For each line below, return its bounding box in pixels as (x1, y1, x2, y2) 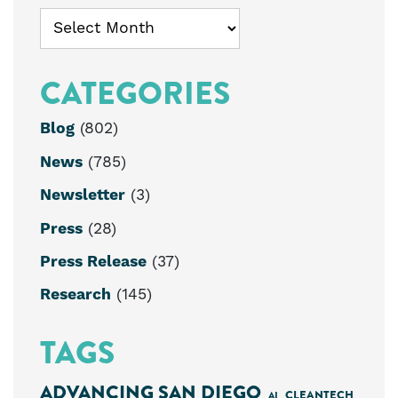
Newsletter (40, 186, 125, 206)
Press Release (40, 251, 147, 272)
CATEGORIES (40, 71, 230, 117)
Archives (39, 10, 121, 35)
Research (40, 285, 111, 306)
